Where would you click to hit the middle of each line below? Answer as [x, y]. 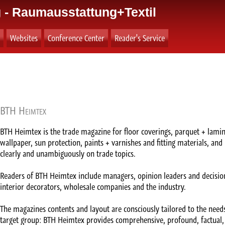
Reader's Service [140, 38]
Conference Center [76, 38]
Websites [24, 38]
